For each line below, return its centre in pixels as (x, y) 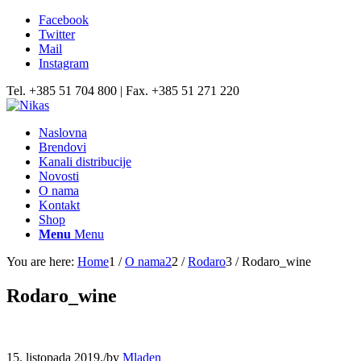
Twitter (57, 34)
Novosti (59, 176)
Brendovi (62, 147)
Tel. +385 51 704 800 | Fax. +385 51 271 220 (123, 91)
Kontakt (59, 205)
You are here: (40, 261)
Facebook (64, 20)
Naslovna (63, 133)
